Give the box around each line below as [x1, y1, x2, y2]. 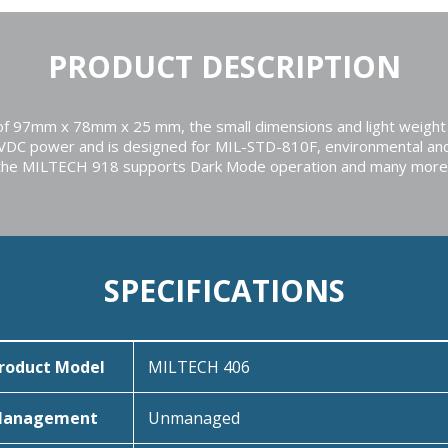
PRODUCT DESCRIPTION [47, 46, 401, 87]
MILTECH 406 [147, 356, 250, 378]
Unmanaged [147, 407, 240, 429]
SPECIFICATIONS [103, 270, 345, 311]
